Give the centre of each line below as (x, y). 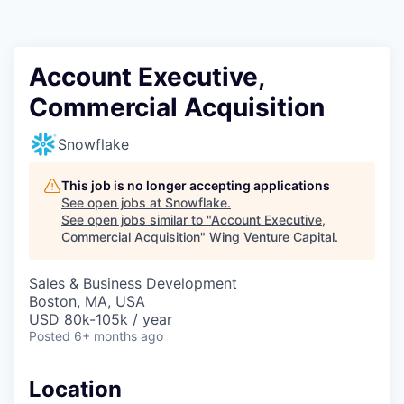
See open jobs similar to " (136, 220)
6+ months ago (119, 336)
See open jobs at (113, 203)
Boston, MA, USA (87, 302)
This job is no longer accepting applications (196, 186)
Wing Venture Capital (272, 237)
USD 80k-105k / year (101, 320)
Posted (50, 336)
